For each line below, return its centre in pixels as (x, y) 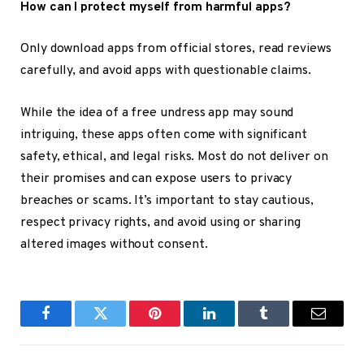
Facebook (73, 325)
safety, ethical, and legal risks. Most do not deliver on (174, 156)
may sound (262, 113)
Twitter (120, 325)
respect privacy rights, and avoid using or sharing (161, 222)
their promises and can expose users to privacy (156, 178)
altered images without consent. (114, 244)
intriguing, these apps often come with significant (164, 134)
